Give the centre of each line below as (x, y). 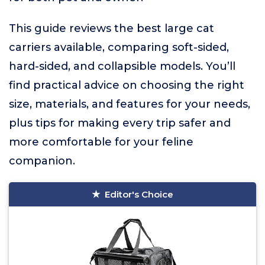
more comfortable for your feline (101, 142)
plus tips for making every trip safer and (120, 123)
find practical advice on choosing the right (127, 85)
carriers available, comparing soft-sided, (119, 47)
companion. (42, 161)
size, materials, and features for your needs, (130, 104)
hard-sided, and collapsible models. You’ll (122, 66)
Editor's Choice (139, 194)
